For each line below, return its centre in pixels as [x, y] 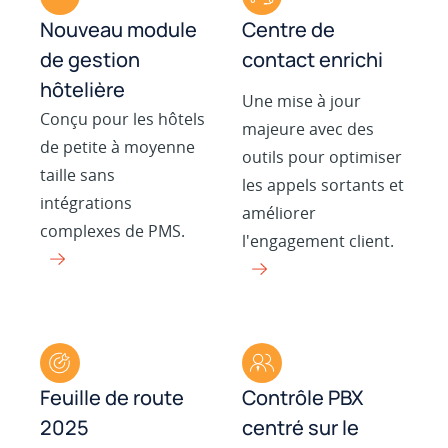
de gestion [90, 60]
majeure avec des [308, 129]
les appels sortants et [323, 185]
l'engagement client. [318, 241]
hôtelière [83, 90]
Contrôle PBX [303, 398]
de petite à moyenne [118, 147]
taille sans [78, 175]
